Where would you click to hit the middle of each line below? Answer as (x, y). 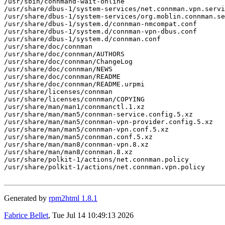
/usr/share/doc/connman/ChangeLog (68, 61)
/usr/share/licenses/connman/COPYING (74, 99)
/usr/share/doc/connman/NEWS (58, 69)
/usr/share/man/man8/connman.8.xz (68, 152)
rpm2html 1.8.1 (73, 198)
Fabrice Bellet (26, 215)
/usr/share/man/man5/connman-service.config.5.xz (98, 114)
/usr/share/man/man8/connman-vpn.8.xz (76, 144)
